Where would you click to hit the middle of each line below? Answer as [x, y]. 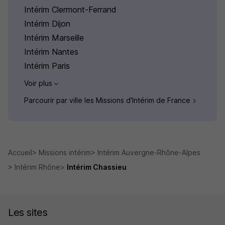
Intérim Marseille [54, 37]
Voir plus [39, 83]
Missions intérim [65, 152]
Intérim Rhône [37, 167]
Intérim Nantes [51, 51]
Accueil [20, 152]
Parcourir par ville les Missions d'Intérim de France [108, 100]
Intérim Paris [47, 66]
